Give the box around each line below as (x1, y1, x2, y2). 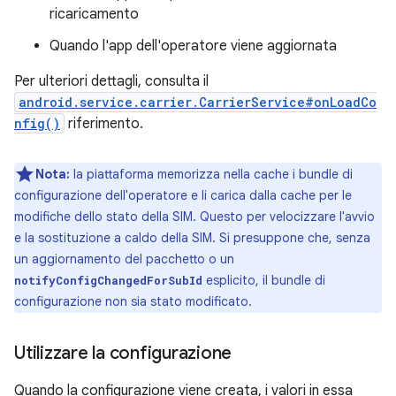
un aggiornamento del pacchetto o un (14, 251, 234, 267)
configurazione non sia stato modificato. (14, 293, 252, 309)
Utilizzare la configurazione (14, 342, 232, 364)
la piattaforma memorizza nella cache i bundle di (70, 166, 353, 182)
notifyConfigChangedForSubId (14, 273, 202, 287)
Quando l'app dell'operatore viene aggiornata (49, 37, 337, 55)
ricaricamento (49, 5, 139, 23)
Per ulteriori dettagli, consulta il (14, 72, 209, 90)
